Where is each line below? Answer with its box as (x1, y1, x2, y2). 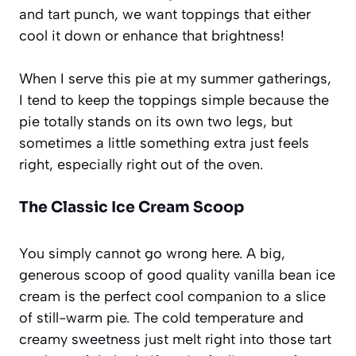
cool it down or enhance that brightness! (19, 26, 284, 44)
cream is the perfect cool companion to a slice (19, 287, 326, 305)
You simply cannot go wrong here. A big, (19, 244, 285, 262)
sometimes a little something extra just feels (19, 133, 309, 152)
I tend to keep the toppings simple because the (19, 91, 329, 109)
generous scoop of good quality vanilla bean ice (19, 265, 335, 284)
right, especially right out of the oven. (19, 155, 263, 173)
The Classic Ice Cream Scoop (19, 197, 244, 217)
